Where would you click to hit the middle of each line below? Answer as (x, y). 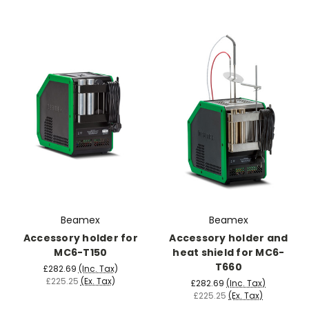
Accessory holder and (229, 238)
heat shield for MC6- (229, 252)
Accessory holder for (80, 238)
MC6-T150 (81, 252)
